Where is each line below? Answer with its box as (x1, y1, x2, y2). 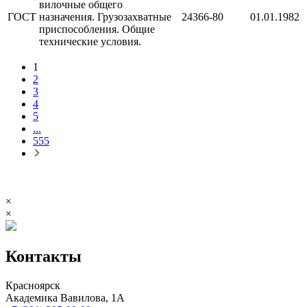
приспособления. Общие (39, 23, 155, 35)
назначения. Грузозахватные (39, 10, 171, 23)
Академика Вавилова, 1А (5, 291, 125, 304)
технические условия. (39, 35, 141, 47)
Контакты (5, 247, 82, 265)
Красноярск (5, 279, 60, 291)
